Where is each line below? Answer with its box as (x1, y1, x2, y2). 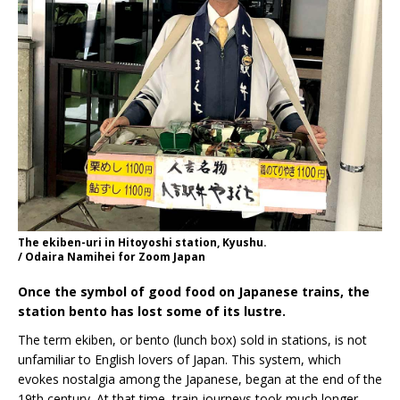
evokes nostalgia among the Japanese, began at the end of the (18, 371, 382, 388)
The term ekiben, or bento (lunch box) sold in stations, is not (18, 331, 367, 349)
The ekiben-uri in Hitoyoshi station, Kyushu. (18, 235, 267, 251)
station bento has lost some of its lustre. (18, 303, 286, 321)
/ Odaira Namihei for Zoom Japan (18, 249, 205, 265)
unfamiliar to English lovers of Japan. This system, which (18, 351, 341, 369)
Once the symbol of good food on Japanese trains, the (18, 283, 370, 301)
